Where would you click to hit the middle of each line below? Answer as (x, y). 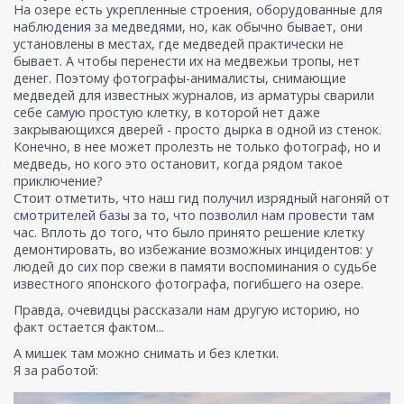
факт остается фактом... (89, 327)
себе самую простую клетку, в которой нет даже (167, 113)
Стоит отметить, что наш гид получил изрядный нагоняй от (202, 198)
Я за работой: (56, 371)
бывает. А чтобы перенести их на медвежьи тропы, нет (187, 61)
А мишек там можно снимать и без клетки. (146, 353)
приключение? (60, 181)
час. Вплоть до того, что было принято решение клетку (189, 233)
